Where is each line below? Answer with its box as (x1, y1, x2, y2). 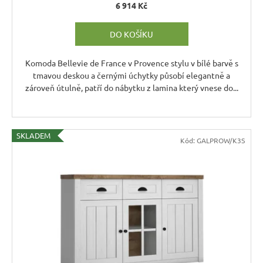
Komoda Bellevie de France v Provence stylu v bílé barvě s (25, 57, 238, 68)
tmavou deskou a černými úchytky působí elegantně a (33, 69, 230, 80)
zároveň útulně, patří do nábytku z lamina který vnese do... (25, 82, 238, 93)
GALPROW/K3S (197, 135, 245, 145)
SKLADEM (16, 130, 50, 140)
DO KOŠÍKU (110, 28, 153, 39)
